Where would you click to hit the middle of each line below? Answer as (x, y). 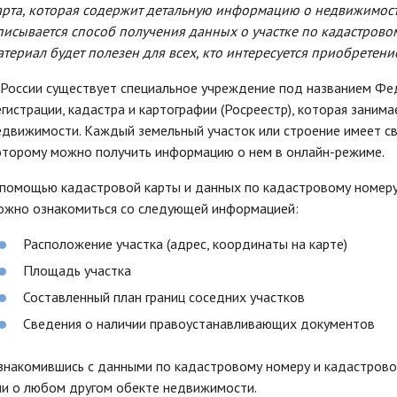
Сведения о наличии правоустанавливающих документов (199, 323)
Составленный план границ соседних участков (164, 297)
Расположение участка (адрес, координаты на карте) (185, 244)
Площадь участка (77, 270)
